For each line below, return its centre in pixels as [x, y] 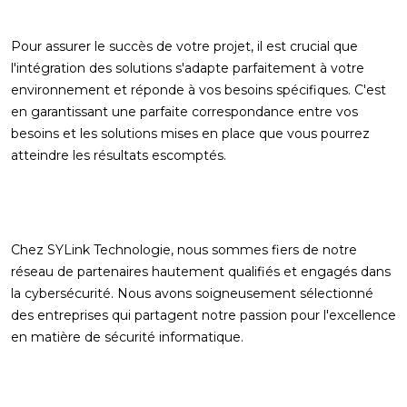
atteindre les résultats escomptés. [119, 155]
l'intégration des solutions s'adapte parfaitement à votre [188, 68]
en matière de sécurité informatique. [127, 337]
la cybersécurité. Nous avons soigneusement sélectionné [192, 293]
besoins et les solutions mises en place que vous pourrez [190, 134]
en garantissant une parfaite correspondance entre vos [184, 112]
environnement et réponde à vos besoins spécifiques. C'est [199, 90]
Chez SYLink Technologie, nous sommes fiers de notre [184, 250]
